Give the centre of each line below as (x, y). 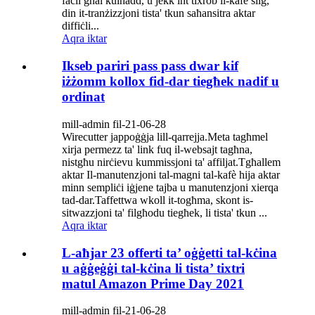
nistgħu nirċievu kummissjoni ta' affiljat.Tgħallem (171, 162)
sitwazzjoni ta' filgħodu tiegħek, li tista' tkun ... (165, 212)
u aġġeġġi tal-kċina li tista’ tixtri (153, 268)
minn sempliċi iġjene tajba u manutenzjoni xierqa (170, 187)
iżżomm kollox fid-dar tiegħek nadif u (171, 82)
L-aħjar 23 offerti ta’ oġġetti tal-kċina (169, 252)
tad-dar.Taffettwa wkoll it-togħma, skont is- (157, 200)
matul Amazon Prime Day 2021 (153, 283)
